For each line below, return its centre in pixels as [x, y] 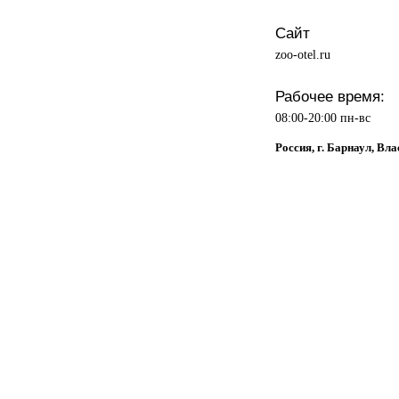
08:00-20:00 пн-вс [322, 117]
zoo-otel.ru [302, 54]
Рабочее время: [330, 96]
